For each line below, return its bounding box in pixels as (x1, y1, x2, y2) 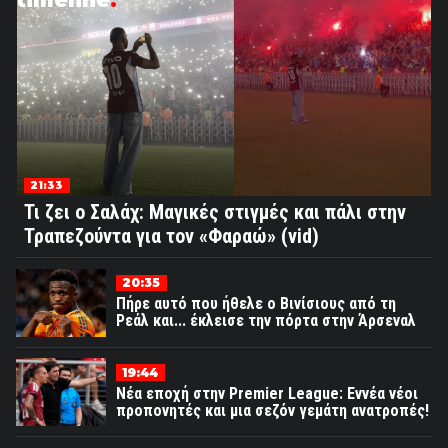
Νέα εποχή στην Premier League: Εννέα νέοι (116, 383, 418, 403)
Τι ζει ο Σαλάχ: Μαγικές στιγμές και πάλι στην (24, 200, 406, 224)
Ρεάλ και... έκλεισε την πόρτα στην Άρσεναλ (116, 311, 416, 331)
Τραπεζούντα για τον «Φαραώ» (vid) (24, 224, 319, 248)
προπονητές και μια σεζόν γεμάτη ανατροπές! (116, 400, 429, 420)
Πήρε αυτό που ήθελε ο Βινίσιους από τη (116, 294, 396, 314)
